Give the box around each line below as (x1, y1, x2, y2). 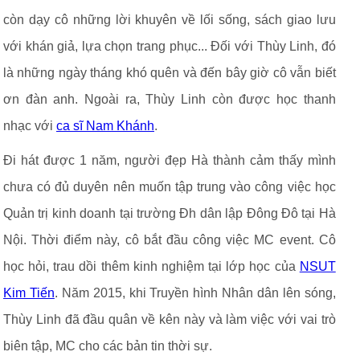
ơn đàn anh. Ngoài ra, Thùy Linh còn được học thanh (3, 92, 336, 106)
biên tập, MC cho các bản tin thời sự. (3, 339, 212, 353)
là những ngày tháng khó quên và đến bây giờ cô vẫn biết (3, 66, 336, 80)
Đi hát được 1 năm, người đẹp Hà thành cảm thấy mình (3, 153, 336, 167)
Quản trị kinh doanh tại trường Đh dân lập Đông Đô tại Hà (3, 207, 336, 220)
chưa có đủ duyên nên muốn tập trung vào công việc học (3, 180, 336, 194)
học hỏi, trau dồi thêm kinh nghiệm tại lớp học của (3, 260, 300, 273)
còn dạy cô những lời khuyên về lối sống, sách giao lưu (3, 13, 336, 27)
